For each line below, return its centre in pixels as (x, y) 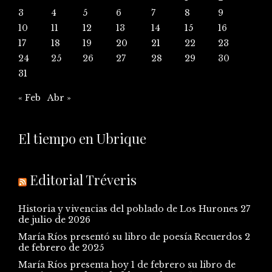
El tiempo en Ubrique (82, 139)
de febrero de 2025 (61, 248)
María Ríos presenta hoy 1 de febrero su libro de (127, 265)
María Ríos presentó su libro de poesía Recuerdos (130, 237)
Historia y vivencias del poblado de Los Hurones (128, 209)
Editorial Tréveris (83, 180)
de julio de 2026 (54, 220)
